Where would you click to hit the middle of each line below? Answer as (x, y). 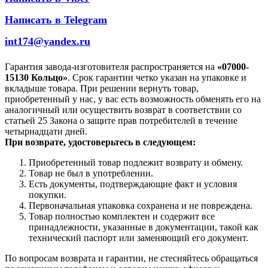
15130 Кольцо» (36, 77)
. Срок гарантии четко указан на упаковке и (157, 77)
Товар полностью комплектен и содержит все (122, 216)
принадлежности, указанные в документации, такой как (144, 227)
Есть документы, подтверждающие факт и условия (133, 184)
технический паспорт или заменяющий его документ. (138, 237)
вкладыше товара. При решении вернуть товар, (102, 88)
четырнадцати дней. (46, 131)
